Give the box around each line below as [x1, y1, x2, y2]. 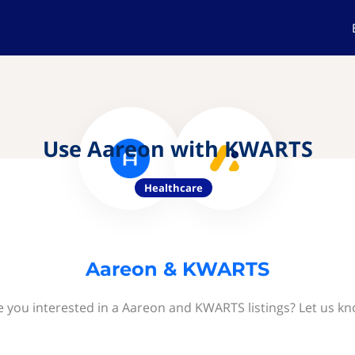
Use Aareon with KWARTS [42, 134, 313, 163]
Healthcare [144, 181, 203, 195]
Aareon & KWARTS [86, 258, 269, 281]
